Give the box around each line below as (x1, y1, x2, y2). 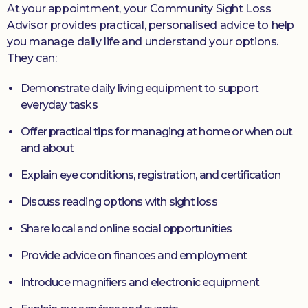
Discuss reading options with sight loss (21, 195, 217, 208)
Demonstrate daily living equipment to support (21, 82, 259, 95)
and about (21, 142, 74, 155)
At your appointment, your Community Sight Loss (7, 2, 272, 15)
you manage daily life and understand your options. (7, 35, 279, 48)
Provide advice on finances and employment (21, 249, 247, 262)
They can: (7, 52, 57, 65)
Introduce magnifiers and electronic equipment (21, 276, 259, 289)
